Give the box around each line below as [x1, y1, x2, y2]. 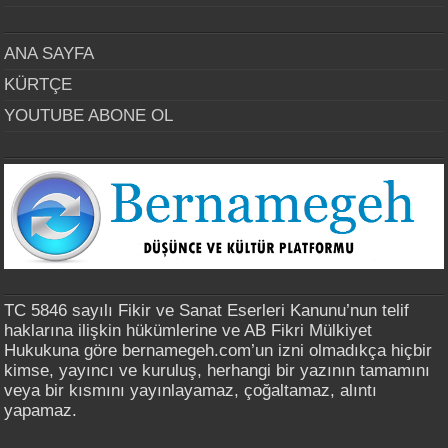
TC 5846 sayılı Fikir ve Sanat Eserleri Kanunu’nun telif [4, 300, 410, 320]
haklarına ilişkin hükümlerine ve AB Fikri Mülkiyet [4, 320, 373, 340]
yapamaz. [4, 400, 78, 420]
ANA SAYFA [4, 43, 95, 63]
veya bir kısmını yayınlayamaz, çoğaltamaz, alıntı [4, 380, 378, 400]
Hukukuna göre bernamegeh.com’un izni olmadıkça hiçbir [4, 340, 433, 360]
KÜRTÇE [4, 74, 73, 94]
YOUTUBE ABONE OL [4, 105, 174, 125]
